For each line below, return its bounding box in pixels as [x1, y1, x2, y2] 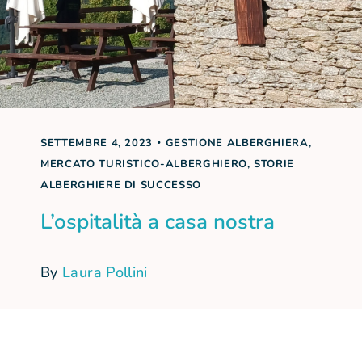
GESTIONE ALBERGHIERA [165, 136, 309, 150]
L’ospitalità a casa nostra [40, 208, 275, 236]
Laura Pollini [62, 263, 148, 282]
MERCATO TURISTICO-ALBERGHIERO [40, 157, 247, 171]
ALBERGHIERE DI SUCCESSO [40, 178, 201, 192]
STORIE [254, 157, 295, 171]
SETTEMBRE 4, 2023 [40, 136, 154, 150]
